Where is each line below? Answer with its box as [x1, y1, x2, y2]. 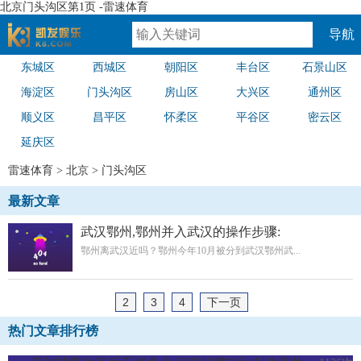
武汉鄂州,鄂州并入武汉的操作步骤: [81, 225, 280, 239]
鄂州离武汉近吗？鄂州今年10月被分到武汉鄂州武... [81, 245, 301, 256]
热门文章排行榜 [8, 324, 98, 338]
